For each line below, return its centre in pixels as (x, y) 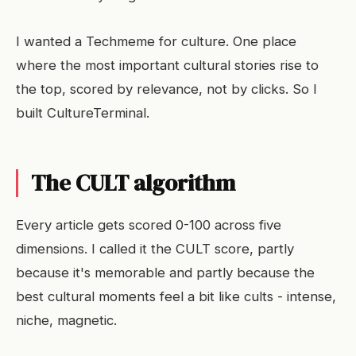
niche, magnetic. (66, 320)
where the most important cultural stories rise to (167, 65)
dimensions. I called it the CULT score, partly (155, 249)
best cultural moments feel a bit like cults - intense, (176, 296)
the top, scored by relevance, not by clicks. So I (166, 89)
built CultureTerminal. (83, 113)
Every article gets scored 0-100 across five (149, 225)
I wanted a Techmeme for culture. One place (156, 41)
